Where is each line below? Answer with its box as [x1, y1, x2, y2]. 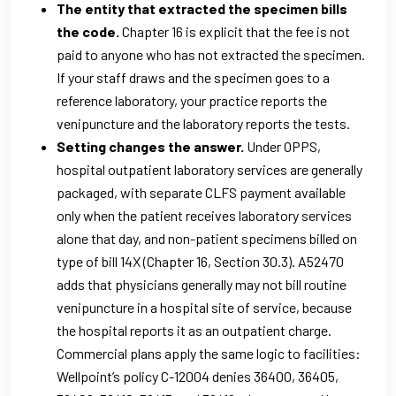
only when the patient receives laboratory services [57, 206, 352, 224]
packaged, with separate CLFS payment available [57, 183, 346, 201]
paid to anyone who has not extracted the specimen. [57, 45, 365, 63]
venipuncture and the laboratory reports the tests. [57, 114, 350, 132]
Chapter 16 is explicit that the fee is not [119, 22, 350, 40]
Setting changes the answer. [57, 137, 244, 155]
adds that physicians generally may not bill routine [57, 275, 346, 293]
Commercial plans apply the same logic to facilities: [57, 344, 361, 362]
